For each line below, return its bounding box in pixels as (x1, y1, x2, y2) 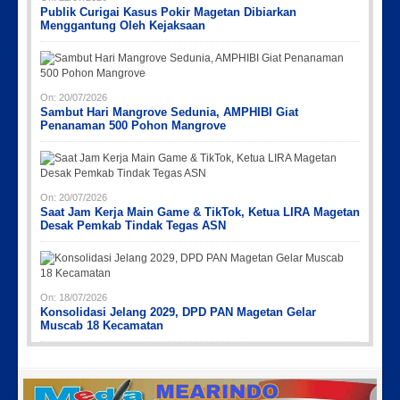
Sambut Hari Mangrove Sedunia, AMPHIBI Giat (40, 104, 298, 119)
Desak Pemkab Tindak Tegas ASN (40, 218, 226, 232)
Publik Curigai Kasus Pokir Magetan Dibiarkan (40, 4, 296, 19)
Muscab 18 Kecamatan (40, 318, 163, 332)
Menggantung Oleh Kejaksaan (40, 18, 205, 32)
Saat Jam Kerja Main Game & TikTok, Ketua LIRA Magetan (40, 204, 360, 219)
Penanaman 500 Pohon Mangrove (40, 118, 226, 132)
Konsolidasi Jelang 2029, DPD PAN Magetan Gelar (40, 304, 316, 319)
